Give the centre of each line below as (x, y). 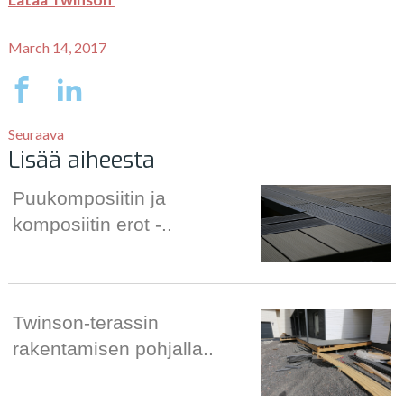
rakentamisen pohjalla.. (113, 348)
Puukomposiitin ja (89, 198)
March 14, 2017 (57, 47)
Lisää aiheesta (81, 161)
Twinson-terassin (85, 322)
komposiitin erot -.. (92, 225)
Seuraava (36, 134)
